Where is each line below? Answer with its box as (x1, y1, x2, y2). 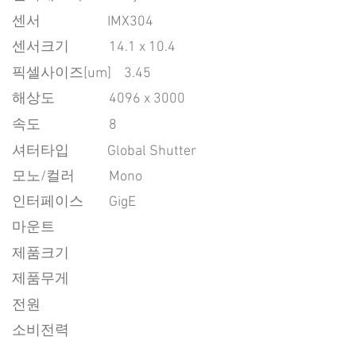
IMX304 (107, 14, 153, 30)
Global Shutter (107, 143, 196, 160)
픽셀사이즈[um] (12, 65, 111, 82)
